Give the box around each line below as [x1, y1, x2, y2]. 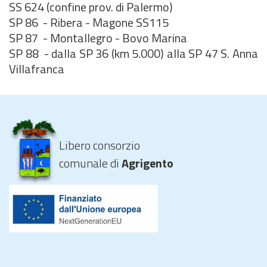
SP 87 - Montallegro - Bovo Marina [9, 29, 187, 47]
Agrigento [122, 154, 173, 172]
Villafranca [9, 60, 64, 78]
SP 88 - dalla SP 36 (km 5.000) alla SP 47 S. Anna [9, 44, 258, 63]
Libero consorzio [59, 136, 140, 154]
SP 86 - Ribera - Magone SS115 [9, 13, 169, 32]
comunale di [59, 154, 122, 172]
